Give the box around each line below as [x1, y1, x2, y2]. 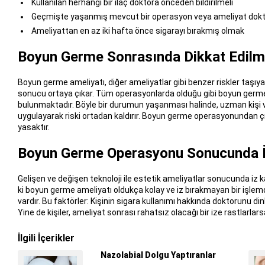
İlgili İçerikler [17, 232, 75, 244]
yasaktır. [17, 122, 50, 132]
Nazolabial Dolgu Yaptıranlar [100, 250, 216, 260]
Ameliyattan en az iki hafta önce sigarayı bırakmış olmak [29, 26, 244, 36]
